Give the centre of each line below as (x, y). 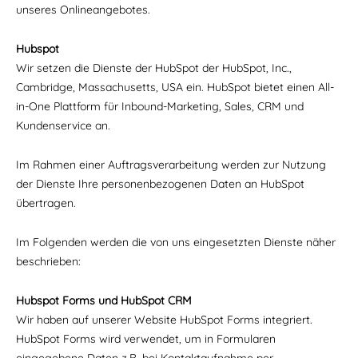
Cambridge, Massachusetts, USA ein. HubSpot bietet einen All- (175, 87)
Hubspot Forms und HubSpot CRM (104, 300)
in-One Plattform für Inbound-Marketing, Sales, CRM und (160, 106)
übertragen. (48, 203)
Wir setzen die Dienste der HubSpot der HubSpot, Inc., (154, 68)
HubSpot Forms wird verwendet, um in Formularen (146, 339)
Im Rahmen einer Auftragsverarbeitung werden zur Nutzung (171, 165)
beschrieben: (48, 261)
